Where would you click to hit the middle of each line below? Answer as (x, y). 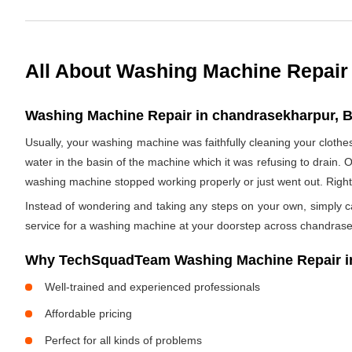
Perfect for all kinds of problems (123, 340)
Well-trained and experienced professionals (152, 287)
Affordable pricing (88, 313)
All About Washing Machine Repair (187, 71)
